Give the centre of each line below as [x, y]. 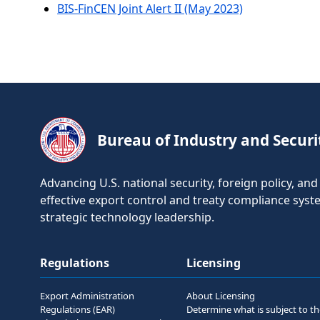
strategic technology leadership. [127, 217]
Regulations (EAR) [77, 309]
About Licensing [221, 296]
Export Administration [87, 296]
